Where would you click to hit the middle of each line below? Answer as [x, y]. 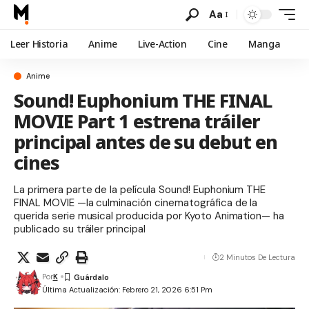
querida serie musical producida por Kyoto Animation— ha [149, 216]
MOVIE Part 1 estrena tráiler [137, 121]
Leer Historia [39, 44]
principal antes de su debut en [146, 142]
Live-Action [162, 44]
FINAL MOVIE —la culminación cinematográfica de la [136, 203]
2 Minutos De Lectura [257, 257]
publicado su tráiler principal [80, 229]
